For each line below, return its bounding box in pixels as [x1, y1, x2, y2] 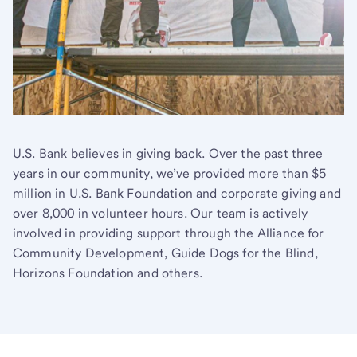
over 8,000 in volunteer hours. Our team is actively [13, 205, 308, 221]
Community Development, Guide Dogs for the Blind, [13, 245, 318, 261]
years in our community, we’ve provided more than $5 [13, 165, 327, 181]
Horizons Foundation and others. [13, 265, 202, 280]
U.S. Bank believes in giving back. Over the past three [13, 145, 324, 161]
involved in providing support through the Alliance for [13, 225, 324, 241]
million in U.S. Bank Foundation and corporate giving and [13, 185, 341, 201]
